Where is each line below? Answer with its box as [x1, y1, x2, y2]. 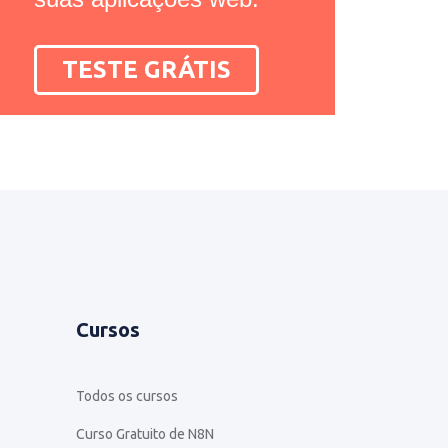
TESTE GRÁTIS [61, 55, 231, 83]
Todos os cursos [76, 387, 178, 404]
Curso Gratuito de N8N [76, 425, 214, 442]
